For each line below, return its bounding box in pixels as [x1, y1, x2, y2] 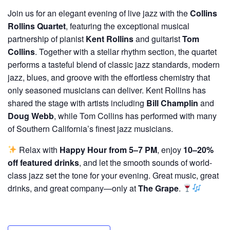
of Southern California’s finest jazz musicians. [8, 122, 173, 135]
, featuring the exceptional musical [66, 20, 189, 32]
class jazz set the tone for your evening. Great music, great [8, 169, 219, 181]
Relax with [17, 143, 60, 156]
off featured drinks [8, 156, 79, 168]
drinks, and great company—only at [8, 182, 138, 194]
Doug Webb [8, 109, 54, 122]
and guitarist [133, 32, 182, 45]
